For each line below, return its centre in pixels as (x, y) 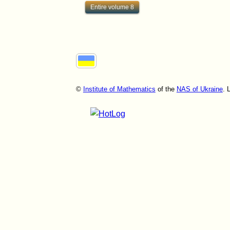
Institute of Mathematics (119, 89)
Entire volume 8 (112, 7)
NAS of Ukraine (199, 89)
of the (166, 89)
